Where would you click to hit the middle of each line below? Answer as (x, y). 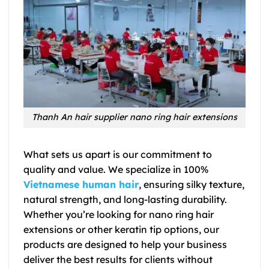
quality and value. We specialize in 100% (116, 170)
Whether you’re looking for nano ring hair (119, 215)
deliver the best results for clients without (118, 260)
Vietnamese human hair (81, 185)
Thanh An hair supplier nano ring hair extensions (134, 117)
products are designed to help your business (125, 245)
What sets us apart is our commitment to (118, 155)
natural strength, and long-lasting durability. (125, 200)
